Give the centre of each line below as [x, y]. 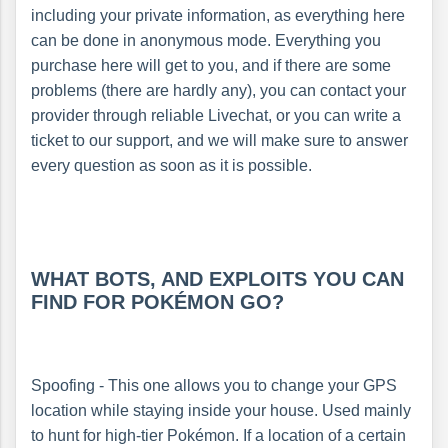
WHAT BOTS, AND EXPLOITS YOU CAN [217, 278]
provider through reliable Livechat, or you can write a [216, 115]
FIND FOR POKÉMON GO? [157, 301]
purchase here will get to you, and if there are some [211, 65]
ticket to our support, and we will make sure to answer [219, 140]
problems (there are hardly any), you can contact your [218, 90]
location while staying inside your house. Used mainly [221, 410]
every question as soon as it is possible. [171, 165]
